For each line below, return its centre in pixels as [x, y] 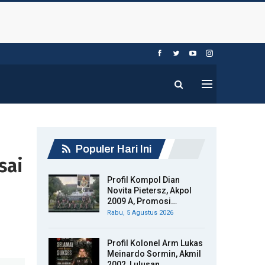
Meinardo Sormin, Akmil [154, 254]
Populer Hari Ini [112, 149]
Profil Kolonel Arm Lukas [155, 243]
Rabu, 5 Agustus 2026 [140, 213]
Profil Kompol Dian [143, 180]
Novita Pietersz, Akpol [149, 190]
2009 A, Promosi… [142, 201]
